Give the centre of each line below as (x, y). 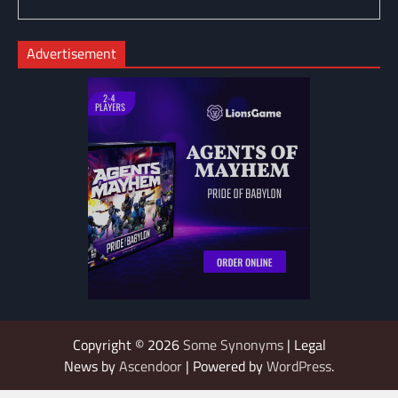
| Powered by (224, 366)
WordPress (299, 366)
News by (92, 366)
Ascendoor (151, 366)
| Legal (304, 344)
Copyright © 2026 (127, 344)
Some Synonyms (233, 344)
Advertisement (72, 53)
